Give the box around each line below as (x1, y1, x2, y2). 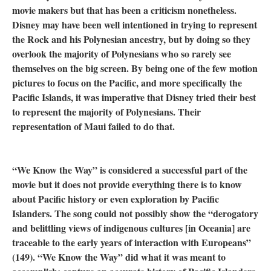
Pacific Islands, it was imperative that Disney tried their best (12, 90, 256, 105)
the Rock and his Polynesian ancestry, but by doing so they (12, 32, 250, 47)
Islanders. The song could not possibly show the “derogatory (12, 206, 258, 221)
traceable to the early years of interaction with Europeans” (12, 235, 251, 250)
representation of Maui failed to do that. (12, 119, 175, 134)
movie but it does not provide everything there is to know (12, 177, 242, 192)
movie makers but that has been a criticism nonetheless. (12, 3, 237, 18)
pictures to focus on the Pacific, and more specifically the (12, 76, 242, 90)
